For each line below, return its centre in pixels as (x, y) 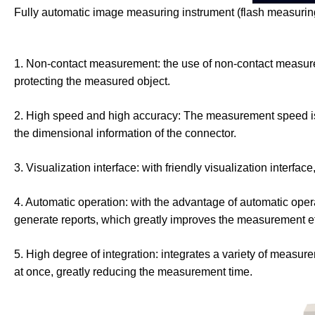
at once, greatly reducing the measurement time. (133, 272)
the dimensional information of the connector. (125, 133)
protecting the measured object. (92, 81)
